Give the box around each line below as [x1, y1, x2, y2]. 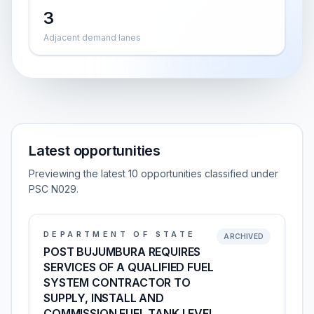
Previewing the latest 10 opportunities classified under [29, 168, 278, 179]
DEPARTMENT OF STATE [43, 229, 196, 239]
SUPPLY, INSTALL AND [43, 291, 164, 305]
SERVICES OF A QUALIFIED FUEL [43, 260, 214, 274]
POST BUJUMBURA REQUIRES [43, 245, 201, 259]
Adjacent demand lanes [43, 32, 141, 43]
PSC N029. [29, 183, 78, 195]
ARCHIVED [224, 232, 264, 240]
